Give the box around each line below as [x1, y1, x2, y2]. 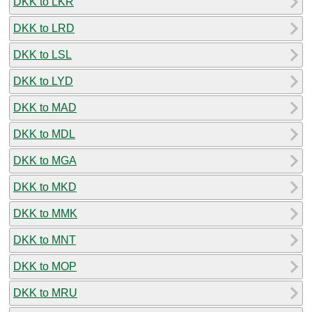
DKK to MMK [13, 207, 77, 219]
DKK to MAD [13, 101, 77, 114]
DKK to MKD [13, 180, 77, 193]
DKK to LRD [13, 22, 75, 34]
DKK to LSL [13, 48, 72, 61]
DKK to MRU [13, 286, 77, 299]
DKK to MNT [13, 233, 76, 246]
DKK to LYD [13, 75, 73, 87]
